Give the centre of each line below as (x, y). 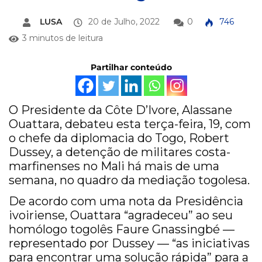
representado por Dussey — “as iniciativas (129, 244)
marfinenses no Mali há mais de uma (114, 166)
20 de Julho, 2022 (123, 22)
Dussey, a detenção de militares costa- (120, 152)
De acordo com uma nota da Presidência (126, 201)
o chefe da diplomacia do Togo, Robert (119, 138)
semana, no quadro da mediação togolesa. (129, 180)
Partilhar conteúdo (131, 68)
